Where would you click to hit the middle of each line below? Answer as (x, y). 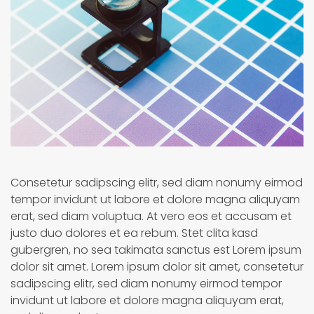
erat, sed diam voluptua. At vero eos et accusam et (151, 216)
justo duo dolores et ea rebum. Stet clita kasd (134, 233)
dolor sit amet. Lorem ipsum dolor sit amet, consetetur (157, 266)
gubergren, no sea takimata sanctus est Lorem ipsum (156, 250)
